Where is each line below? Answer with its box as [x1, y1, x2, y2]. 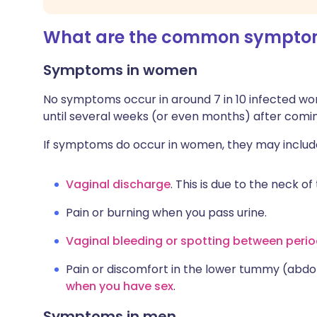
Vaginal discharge [66, 176, 171, 192]
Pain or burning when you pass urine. [66, 204, 267, 221]
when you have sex [66, 278, 173, 294]
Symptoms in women [43, 60, 197, 80]
